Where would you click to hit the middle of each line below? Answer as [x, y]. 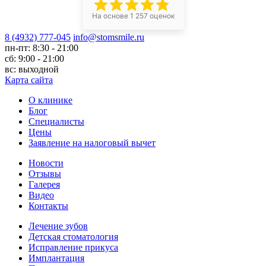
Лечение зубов [58, 226]
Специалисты [56, 121]
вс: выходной [32, 69]
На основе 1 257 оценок [133, 15]
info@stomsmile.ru [109, 37]
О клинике [50, 100]
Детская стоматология [73, 236]
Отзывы [45, 173]
